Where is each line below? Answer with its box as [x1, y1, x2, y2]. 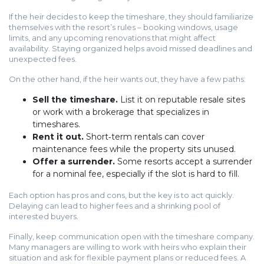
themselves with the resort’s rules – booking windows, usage [9, 22, 238, 32]
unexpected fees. [9, 54, 77, 64]
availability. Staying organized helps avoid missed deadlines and [9, 44, 252, 53]
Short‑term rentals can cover [84, 131, 204, 142]
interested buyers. [9, 212, 78, 221]
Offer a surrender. [32, 156, 115, 167]
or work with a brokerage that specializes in [32, 107, 209, 117]
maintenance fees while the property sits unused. [32, 144, 236, 154]
